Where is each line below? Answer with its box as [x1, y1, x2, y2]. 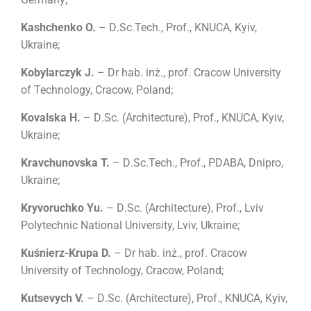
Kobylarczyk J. [21, 66, 94, 80]
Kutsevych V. [21, 292, 87, 305]
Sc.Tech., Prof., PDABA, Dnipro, [133, 156, 283, 170]
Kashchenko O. [21, 21, 99, 35]
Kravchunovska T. [21, 156, 112, 170]
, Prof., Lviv [211, 201, 264, 215]
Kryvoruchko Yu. [21, 201, 106, 215]
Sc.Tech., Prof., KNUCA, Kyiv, [119, 21, 257, 35]
